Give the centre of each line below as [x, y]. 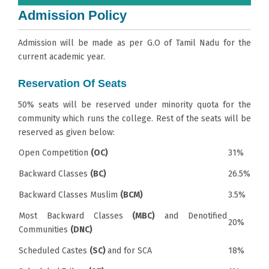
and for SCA [130, 250]
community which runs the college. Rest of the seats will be [134, 118]
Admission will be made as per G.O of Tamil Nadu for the [134, 43]
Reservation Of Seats [72, 83]
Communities [44, 229]
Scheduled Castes [54, 250]
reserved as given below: [66, 132]
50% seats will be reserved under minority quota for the [134, 104]
